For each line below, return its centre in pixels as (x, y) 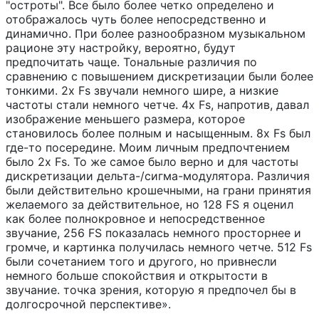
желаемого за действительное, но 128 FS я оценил (150, 204)
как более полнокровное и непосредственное (135, 218)
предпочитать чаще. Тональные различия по (131, 62)
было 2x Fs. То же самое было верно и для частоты (152, 161)
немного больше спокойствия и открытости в (137, 275)
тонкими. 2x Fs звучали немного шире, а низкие (142, 90)
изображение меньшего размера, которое (125, 119)
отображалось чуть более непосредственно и (136, 19)
